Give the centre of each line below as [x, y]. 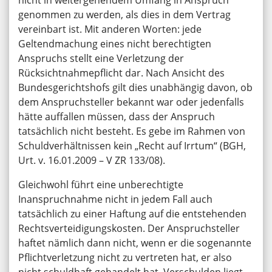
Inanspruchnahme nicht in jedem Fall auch [115, 199]
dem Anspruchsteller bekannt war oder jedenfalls [131, 102]
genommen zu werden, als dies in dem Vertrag [124, 15]
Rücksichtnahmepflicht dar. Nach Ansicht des [121, 73]
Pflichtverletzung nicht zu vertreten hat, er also [125, 258]
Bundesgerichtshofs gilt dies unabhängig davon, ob [135, 88]
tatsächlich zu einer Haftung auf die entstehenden [132, 214]
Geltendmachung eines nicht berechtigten [115, 44]
